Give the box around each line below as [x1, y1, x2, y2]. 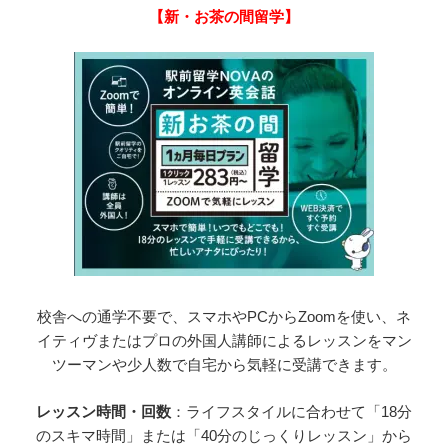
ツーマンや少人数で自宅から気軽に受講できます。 [51, 356, 397, 374]
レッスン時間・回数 [36, 402, 171, 420]
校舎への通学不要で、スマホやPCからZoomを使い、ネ [37, 308, 411, 326]
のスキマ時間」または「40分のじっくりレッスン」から [36, 426, 412, 444]
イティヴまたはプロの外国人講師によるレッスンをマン [36, 332, 412, 350]
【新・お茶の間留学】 [149, 8, 299, 26]
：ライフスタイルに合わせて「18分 [171, 402, 412, 420]
